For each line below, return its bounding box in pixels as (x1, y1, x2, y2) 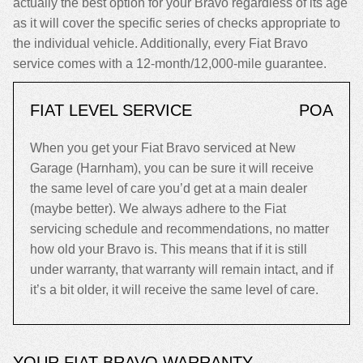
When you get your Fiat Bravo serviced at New (30, 141, 296, 155)
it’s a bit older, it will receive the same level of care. (30, 283, 318, 297)
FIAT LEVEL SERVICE (30, 101, 192, 119)
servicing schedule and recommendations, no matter (30, 222, 329, 236)
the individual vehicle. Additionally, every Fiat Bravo (13, 36, 308, 50)
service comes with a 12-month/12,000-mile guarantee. (13, 57, 327, 70)
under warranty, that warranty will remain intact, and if (30, 263, 333, 276)
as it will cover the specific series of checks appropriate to (13, 16, 340, 30)
